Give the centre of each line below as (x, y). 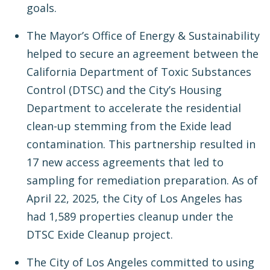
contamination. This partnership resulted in (141, 144)
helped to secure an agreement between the (143, 54)
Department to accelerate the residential (134, 108)
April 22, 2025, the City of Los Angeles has (134, 199)
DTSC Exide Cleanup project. (100, 235)
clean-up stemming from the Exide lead (129, 126)
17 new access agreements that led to (125, 162)
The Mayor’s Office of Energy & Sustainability (143, 36)
